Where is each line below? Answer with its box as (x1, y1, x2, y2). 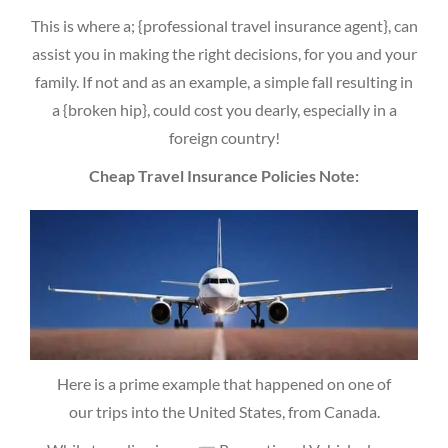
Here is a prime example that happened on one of (57, 373, 391, 393)
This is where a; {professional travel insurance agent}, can (30, 15, 418, 35)
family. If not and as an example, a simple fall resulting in (35, 71, 413, 91)
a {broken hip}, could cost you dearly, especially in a (51, 99, 397, 119)
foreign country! (168, 127, 280, 147)
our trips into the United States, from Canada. (68, 401, 380, 421)
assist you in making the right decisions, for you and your (31, 43, 417, 63)
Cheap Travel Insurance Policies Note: (89, 165, 359, 185)
